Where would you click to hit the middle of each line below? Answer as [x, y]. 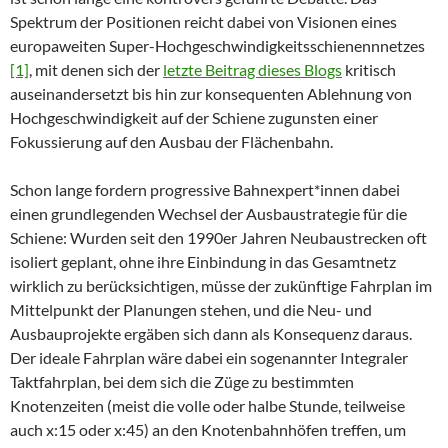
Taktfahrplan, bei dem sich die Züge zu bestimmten [182, 382]
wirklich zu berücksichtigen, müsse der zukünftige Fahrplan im [221, 286]
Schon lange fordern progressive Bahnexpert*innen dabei [205, 190]
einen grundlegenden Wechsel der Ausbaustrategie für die [208, 214]
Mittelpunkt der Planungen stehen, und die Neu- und [191, 310]
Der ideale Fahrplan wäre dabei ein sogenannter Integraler [209, 358]
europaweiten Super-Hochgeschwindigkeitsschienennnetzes [217, 46]
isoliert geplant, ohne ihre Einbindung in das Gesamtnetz [203, 262]
